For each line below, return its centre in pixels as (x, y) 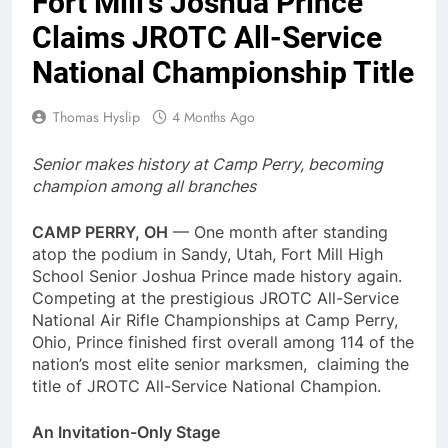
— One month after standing (278, 231)
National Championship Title (223, 72)
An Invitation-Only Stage (126, 431)
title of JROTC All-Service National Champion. (206, 385)
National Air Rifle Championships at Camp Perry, (215, 319)
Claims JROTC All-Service (207, 37)
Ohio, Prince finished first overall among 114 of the (223, 341)
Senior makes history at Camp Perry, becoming (207, 163)
